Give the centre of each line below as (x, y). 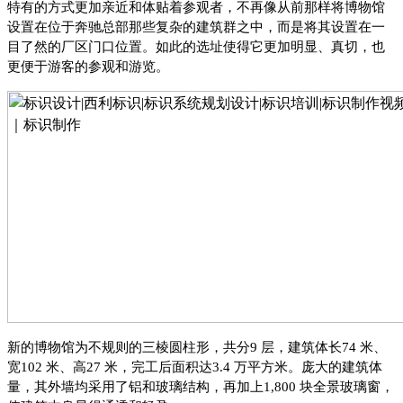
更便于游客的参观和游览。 (88, 66)
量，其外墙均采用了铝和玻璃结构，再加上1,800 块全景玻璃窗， (201, 386)
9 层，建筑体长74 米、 (318, 347)
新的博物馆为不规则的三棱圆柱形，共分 (129, 347)
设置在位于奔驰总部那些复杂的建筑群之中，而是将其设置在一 (196, 27)
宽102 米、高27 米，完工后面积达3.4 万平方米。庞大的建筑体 (195, 367)
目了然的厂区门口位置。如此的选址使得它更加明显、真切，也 (196, 46)
